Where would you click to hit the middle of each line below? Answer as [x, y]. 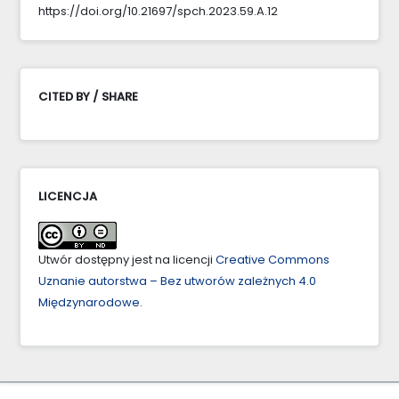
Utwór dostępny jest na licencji [127, 259]
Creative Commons [273, 259]
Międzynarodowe [89, 302]
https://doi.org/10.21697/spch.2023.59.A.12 [158, 11]
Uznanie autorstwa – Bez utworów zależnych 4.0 [177, 281]
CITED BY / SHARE [88, 96]
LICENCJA [68, 196]
